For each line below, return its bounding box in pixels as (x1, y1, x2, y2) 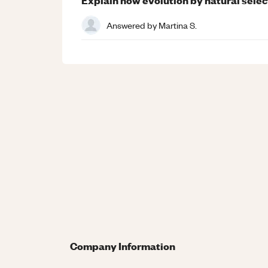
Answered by (106, 19, 159, 31)
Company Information (70, 239, 175, 253)
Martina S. (159, 19, 197, 31)
